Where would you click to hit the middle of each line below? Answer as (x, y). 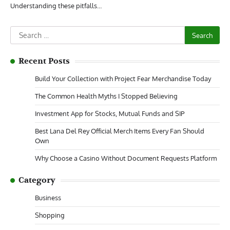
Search (23, 32)
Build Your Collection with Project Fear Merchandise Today (123, 79)
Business (48, 198)
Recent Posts (44, 61)
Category (37, 180)
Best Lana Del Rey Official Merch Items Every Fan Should (120, 131)
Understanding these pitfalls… (56, 6)
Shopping (50, 215)
